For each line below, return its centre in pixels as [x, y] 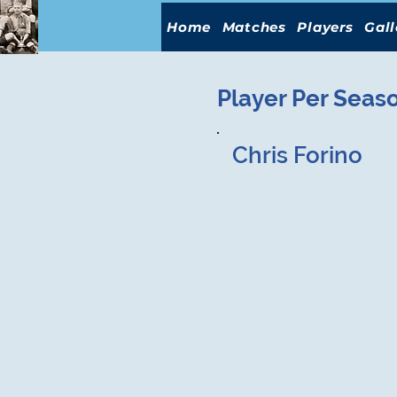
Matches [254, 27]
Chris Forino [297, 155]
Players [325, 27]
